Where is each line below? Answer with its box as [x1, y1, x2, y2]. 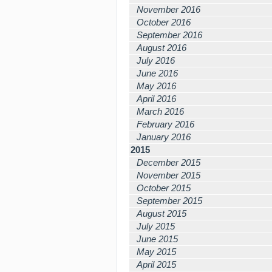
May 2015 [137, 246, 176, 257]
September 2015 [137, 195, 202, 206]
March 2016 [137, 106, 184, 117]
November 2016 [137, 4, 200, 15]
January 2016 [137, 132, 191, 142]
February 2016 [137, 119, 194, 129]
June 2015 [137, 234, 178, 244]
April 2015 [137, 259, 176, 270]
